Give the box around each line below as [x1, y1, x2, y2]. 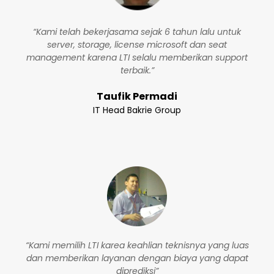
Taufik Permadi [97, 89, 177, 103]
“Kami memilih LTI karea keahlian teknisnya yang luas [25, 239, 249, 251]
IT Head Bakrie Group [93, 104, 181, 116]
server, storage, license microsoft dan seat [47, 39, 227, 51]
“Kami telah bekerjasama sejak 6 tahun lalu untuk [33, 26, 241, 38]
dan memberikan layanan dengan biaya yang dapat [26, 252, 248, 264]
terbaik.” [120, 64, 154, 76]
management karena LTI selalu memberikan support [26, 51, 248, 64]
